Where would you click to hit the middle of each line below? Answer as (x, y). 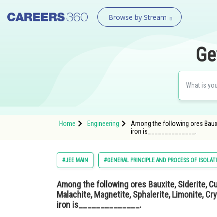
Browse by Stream (137, 17)
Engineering (103, 124)
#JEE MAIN (75, 160)
